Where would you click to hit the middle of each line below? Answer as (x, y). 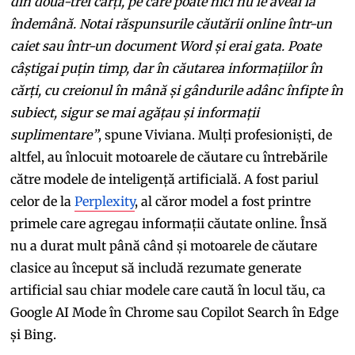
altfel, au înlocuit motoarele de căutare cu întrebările (169, 157)
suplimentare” (55, 134)
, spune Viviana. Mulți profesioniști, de (216, 134)
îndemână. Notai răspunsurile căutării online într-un (172, 23)
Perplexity (105, 201)
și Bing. (34, 334)
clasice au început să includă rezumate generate (156, 267)
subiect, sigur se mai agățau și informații (135, 112)
